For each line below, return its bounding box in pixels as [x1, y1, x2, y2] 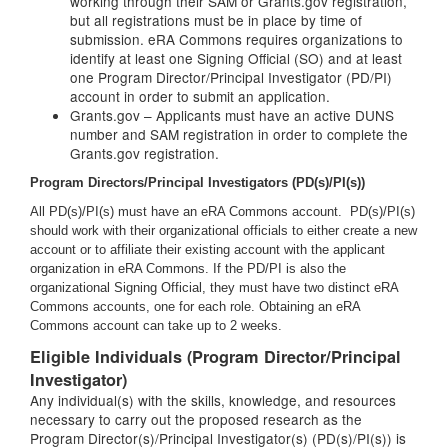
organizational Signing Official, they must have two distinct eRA [30, 280, 398, 295]
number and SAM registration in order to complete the [70, 124, 408, 144]
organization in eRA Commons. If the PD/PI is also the [30, 261, 346, 276]
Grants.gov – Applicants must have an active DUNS [70, 105, 394, 125]
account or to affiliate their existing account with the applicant [30, 242, 385, 257]
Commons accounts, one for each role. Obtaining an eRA [30, 299, 360, 314]
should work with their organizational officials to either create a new [30, 223, 417, 238]
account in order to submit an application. [70, 86, 330, 106]
